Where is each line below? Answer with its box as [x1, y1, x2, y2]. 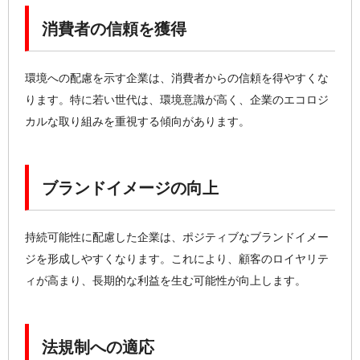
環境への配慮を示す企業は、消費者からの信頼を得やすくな [25, 71, 329, 84]
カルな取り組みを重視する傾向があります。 [25, 114, 250, 128]
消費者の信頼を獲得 [42, 19, 187, 38]
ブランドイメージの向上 [42, 179, 219, 197]
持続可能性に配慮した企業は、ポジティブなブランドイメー [25, 231, 329, 244]
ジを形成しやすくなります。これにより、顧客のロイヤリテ [25, 252, 329, 266]
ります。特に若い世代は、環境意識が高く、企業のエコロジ [25, 92, 329, 106]
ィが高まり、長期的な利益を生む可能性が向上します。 [25, 274, 306, 288]
